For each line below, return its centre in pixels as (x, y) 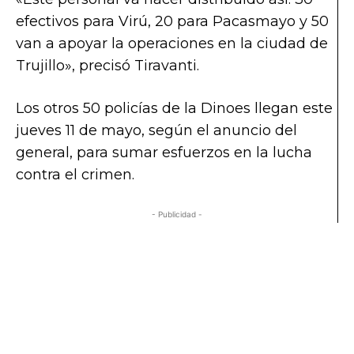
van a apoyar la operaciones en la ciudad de (172, 44)
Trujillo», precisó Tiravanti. (107, 66)
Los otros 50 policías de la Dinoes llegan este (174, 109)
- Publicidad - (177, 215)
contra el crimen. (75, 175)
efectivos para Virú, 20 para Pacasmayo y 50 (172, 22)
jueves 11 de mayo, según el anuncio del (156, 131)
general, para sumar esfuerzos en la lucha (164, 153)
